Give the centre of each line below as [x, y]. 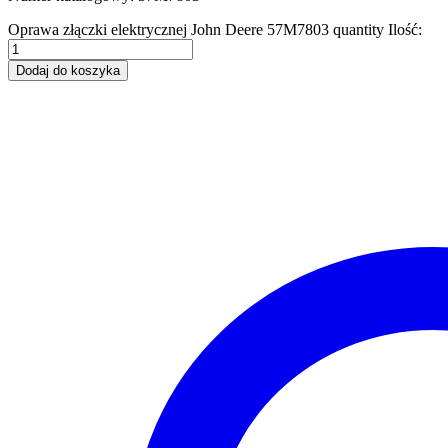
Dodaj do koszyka [68, 70]
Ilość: [405, 29]
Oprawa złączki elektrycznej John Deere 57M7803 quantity [196, 29]
